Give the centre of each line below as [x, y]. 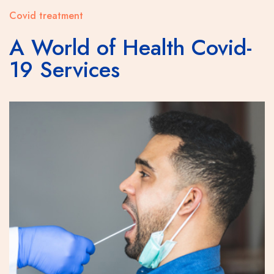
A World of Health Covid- [131, 47]
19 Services [65, 69]
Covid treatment [46, 15]
